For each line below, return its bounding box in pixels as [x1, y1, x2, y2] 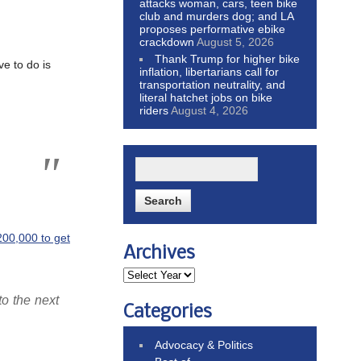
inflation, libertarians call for [139, 64, 279, 78]
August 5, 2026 [197, 35, 274, 48]
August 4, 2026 [171, 103, 248, 117]
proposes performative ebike [139, 22, 285, 35]
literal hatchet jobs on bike [139, 90, 272, 104]
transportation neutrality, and [139, 77, 285, 91]
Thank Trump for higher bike [155, 52, 301, 65]
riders [139, 103, 168, 117]
